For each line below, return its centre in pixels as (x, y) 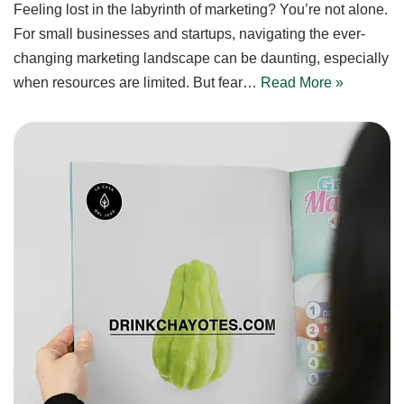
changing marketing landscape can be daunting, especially (201, 58)
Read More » (302, 82)
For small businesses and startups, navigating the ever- (189, 33)
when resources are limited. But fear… (137, 82)
